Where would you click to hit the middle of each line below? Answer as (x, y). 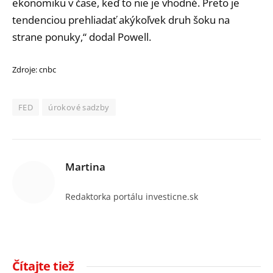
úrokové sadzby (79, 107)
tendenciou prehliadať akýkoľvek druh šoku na (121, 20)
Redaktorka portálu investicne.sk (132, 196)
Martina (85, 166)
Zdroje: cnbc (34, 69)
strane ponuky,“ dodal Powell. (82, 37)
